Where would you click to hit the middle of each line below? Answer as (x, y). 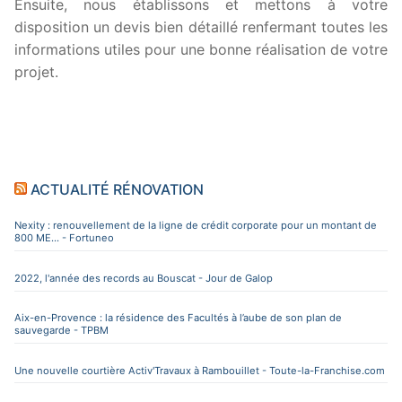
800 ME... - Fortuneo (64, 238)
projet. (36, 72)
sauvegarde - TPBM (61, 331)
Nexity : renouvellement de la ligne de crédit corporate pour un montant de (196, 226)
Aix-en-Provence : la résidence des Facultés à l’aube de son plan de (178, 318)
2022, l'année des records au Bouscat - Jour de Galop (144, 278)
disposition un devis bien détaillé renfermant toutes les (201, 27)
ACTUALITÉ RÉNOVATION (117, 190)
